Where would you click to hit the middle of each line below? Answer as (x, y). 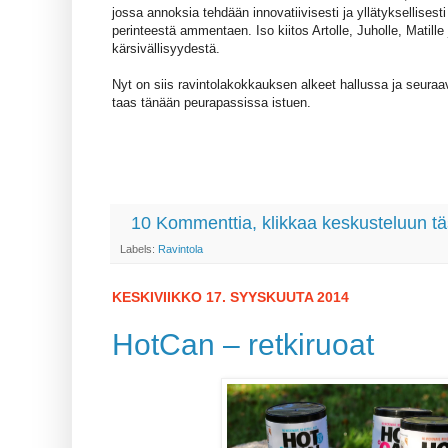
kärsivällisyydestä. (166, 49)
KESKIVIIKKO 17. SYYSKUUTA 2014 (230, 297)
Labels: (139, 249)
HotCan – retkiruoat (243, 344)
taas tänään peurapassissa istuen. (211, 103)
